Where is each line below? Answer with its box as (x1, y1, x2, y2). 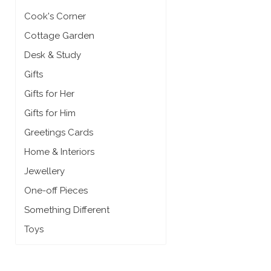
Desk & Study (24, 49, 82, 60)
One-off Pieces (24, 184, 88, 196)
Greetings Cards (24, 126, 94, 138)
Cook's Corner (24, 10, 87, 22)
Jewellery (24, 165, 65, 177)
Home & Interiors (24, 146, 95, 157)
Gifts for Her (24, 88, 75, 99)
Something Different (24, 204, 110, 215)
